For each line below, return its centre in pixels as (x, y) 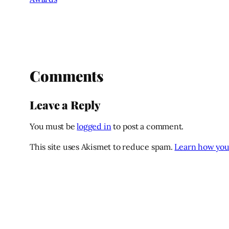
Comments (67, 76)
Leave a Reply (65, 105)
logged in (94, 126)
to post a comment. (147, 126)
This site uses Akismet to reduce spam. (102, 146)
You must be (53, 126)
